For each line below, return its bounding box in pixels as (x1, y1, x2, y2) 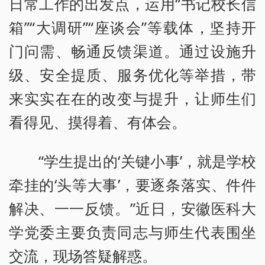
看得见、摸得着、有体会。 (9, 112, 186, 132)
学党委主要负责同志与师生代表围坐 (9, 222, 256, 243)
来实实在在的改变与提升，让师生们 (9, 88, 256, 109)
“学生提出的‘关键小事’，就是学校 (38, 151, 256, 172)
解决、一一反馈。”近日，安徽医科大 (9, 198, 256, 219)
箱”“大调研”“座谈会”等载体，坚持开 (9, 17, 256, 38)
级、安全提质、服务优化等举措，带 (9, 64, 256, 85)
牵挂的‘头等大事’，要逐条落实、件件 (9, 174, 256, 195)
